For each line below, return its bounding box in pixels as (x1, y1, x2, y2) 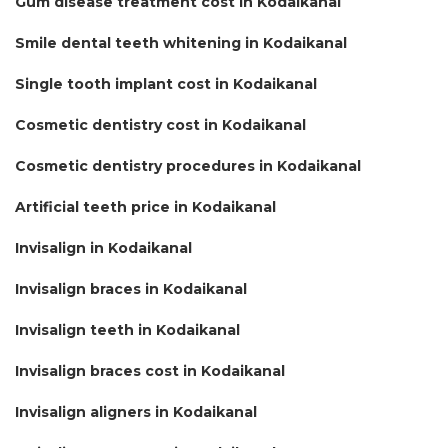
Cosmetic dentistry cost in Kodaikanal (15, 115, 306, 134)
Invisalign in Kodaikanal (15, 238, 192, 257)
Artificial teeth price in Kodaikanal (15, 197, 276, 216)
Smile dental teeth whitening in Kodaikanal (15, 33, 347, 52)
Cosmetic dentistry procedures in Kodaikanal (15, 156, 361, 175)
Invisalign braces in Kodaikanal (15, 279, 247, 298)
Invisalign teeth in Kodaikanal (15, 320, 240, 339)
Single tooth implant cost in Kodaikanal (15, 74, 317, 93)
